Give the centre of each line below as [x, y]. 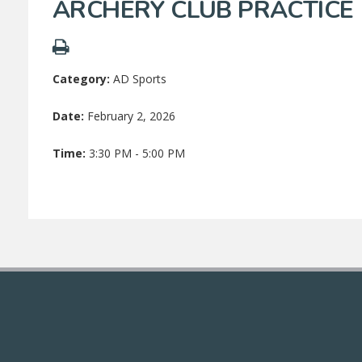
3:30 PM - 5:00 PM [137, 154]
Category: [83, 79]
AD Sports [140, 79]
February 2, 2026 [131, 116]
